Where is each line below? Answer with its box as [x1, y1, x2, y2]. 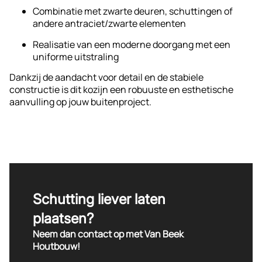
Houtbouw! [33, 240, 80, 253]
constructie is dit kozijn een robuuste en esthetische [9, 83, 233, 96]
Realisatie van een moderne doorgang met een [33, 37, 230, 51]
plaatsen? [33, 210, 94, 227]
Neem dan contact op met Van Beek [33, 227, 184, 241]
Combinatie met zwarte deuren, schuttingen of [33, 5, 233, 18]
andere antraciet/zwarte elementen [33, 17, 186, 30]
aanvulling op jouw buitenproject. [9, 95, 151, 109]
